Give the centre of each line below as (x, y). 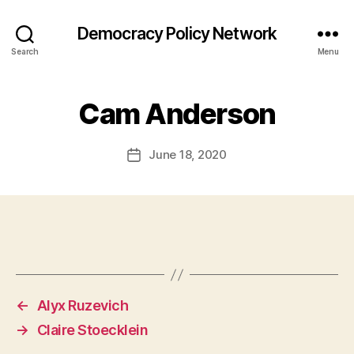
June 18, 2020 (188, 154)
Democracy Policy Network (177, 33)
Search (25, 51)
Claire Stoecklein (92, 330)
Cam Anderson (177, 114)
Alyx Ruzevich (83, 305)
